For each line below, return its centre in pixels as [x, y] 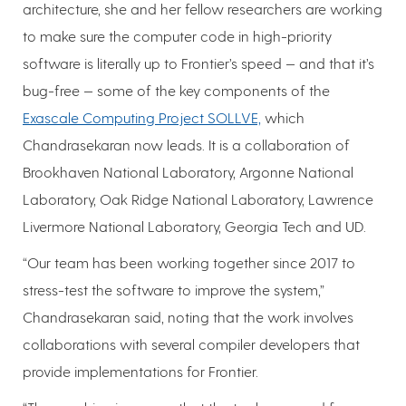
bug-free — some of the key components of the [176, 91]
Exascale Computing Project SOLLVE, [142, 118]
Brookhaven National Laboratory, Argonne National [188, 172]
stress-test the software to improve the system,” [174, 290]
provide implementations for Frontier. [140, 372]
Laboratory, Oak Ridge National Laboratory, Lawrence [198, 199]
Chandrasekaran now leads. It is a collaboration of [186, 145]
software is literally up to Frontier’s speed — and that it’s [198, 63]
